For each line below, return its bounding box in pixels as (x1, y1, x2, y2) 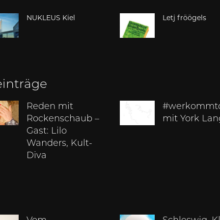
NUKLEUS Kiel (27, 13, 76, 23)
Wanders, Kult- (27, 139, 93, 149)
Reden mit (27, 102, 74, 112)
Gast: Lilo (27, 127, 67, 137)
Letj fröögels (163, 13, 207, 23)
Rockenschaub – (27, 114, 100, 124)
